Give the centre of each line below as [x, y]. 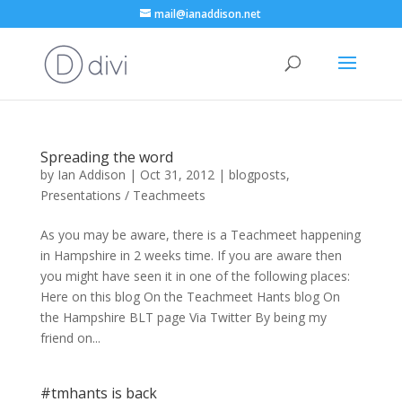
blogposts [257, 175]
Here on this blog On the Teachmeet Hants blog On [190, 297]
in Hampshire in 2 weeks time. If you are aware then [191, 255]
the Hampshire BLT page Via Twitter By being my [183, 317]
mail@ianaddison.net [208, 14]
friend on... [70, 338]
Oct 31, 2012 [177, 175]
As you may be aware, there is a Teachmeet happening [200, 235]
